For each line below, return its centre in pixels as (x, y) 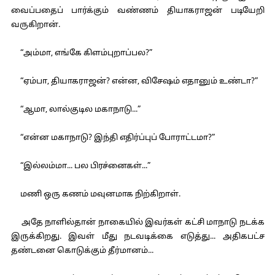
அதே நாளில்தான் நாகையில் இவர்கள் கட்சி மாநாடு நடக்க (137, 223)
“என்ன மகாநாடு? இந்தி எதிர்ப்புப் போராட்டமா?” (113, 138)
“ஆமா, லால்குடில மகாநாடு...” (76, 110)
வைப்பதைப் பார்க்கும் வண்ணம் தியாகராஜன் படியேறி (137, 11)
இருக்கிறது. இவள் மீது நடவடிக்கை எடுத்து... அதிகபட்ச (137, 237)
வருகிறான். (35, 25)
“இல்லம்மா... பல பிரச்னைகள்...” (80, 166)
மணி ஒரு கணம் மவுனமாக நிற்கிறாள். (95, 195)
